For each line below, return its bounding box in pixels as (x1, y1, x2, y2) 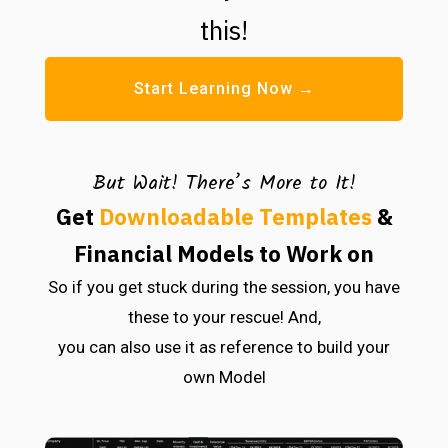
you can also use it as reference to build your (58, 336, 390, 357)
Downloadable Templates (98, 201, 372, 231)
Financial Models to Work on (74, 238, 374, 268)
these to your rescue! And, (127, 306, 321, 327)
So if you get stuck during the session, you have (48, 276, 400, 297)
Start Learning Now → (133, 78, 315, 98)
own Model (182, 366, 266, 387)
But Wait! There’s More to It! (92, 167, 356, 200)
